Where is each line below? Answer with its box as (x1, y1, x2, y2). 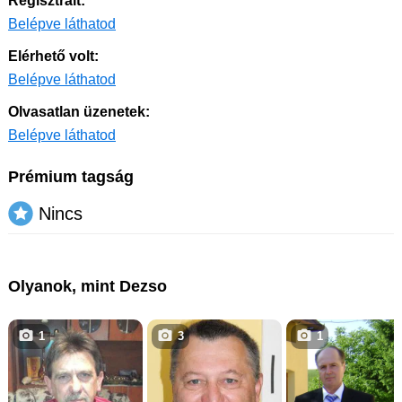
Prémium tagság (8, 167, 134, 186)
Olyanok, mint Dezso (8, 276, 167, 295)
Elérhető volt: (8, 48, 99, 64)
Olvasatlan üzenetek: (8, 103, 150, 119)
